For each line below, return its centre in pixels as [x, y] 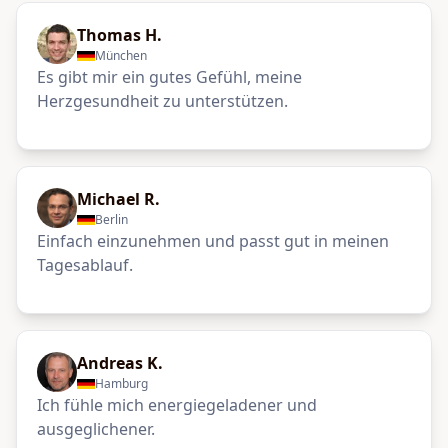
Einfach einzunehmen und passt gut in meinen [213, 241]
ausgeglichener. [96, 429]
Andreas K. [120, 363]
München [121, 55]
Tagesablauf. [85, 265]
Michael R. [118, 199]
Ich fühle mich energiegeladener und [177, 405]
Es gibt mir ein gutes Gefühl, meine [169, 77]
